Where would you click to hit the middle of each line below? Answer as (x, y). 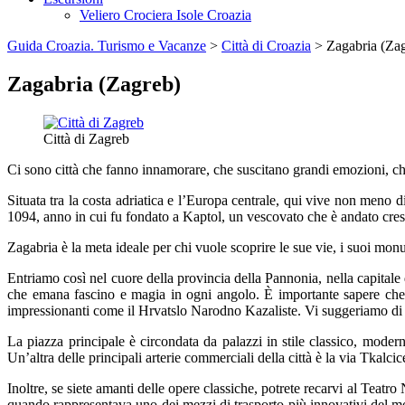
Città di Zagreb (86, 138)
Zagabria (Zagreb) (94, 84)
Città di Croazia (266, 46)
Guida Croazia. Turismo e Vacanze (107, 46)
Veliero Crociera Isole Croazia (165, 15)
